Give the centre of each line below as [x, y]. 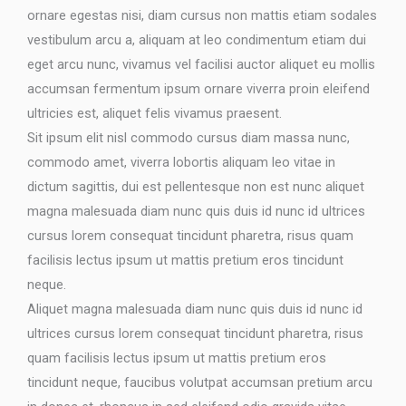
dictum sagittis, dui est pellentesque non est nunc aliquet [196, 186]
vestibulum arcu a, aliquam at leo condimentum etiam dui [197, 39]
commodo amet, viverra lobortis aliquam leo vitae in [181, 162]
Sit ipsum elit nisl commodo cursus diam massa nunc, [188, 137]
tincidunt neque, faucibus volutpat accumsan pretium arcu [200, 382]
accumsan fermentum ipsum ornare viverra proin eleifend [198, 88]
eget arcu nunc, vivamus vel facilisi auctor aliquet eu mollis [201, 64]
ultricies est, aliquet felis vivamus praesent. [155, 113]
